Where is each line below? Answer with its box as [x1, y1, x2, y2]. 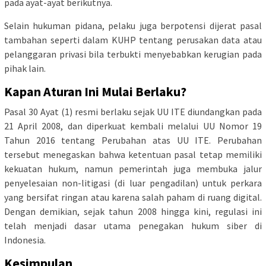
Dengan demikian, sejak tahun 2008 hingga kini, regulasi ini [4, 205, 262, 218]
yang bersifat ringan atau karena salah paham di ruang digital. [4, 191, 262, 204]
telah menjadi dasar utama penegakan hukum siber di [4, 220, 262, 232]
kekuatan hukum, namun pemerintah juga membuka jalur [4, 163, 262, 175]
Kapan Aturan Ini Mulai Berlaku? [4, 83, 186, 100]
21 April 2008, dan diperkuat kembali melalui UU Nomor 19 [4, 120, 262, 132]
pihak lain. [4, 62, 46, 75]
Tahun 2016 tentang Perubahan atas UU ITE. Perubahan [4, 134, 262, 147]
